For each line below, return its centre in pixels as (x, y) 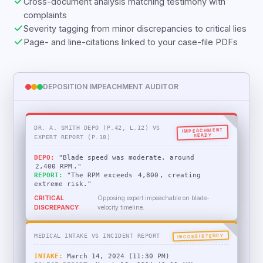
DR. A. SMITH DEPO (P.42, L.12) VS (97, 139)
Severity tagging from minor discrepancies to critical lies (135, 40)
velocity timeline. (121, 218)
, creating (180, 186)
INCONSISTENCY (200, 247)
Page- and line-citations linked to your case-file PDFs (131, 53)
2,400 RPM (54, 178)
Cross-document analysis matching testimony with (125, 13)
